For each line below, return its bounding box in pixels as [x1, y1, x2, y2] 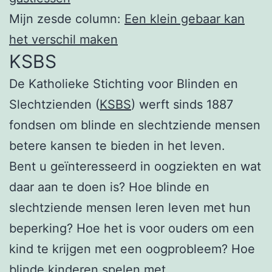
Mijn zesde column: [9, 12, 124, 27]
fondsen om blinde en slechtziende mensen [9, 118, 260, 133]
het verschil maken [9, 32, 118, 47]
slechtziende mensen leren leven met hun [9, 200, 251, 216]
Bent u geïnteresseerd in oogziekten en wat [9, 159, 261, 174]
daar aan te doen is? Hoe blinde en [9, 180, 209, 195]
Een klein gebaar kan [124, 12, 245, 27]
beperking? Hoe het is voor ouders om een [9, 221, 254, 236]
